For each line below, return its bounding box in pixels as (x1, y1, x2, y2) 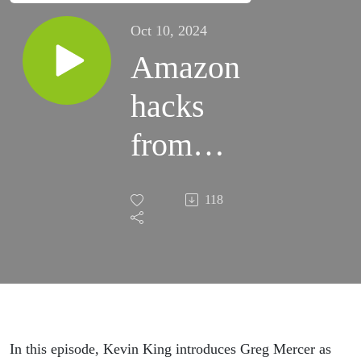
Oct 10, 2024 (131, 23, 207, 39)
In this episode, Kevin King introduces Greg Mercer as (10, 341, 331, 358)
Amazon (131, 49, 240, 86)
